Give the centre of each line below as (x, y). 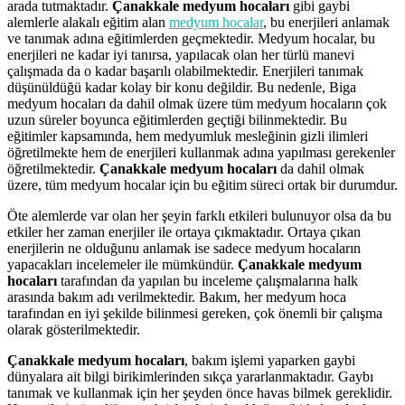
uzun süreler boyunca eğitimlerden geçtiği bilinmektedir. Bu (177, 119)
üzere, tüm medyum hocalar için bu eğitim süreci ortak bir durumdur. (202, 184)
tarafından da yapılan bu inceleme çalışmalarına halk (209, 280)
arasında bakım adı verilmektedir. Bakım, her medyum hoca (177, 297)
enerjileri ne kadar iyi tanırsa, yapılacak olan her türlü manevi (181, 54)
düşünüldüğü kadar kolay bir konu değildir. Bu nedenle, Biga (182, 87)
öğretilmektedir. (53, 168)
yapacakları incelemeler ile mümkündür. (122, 264)
